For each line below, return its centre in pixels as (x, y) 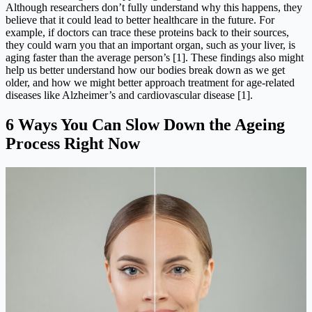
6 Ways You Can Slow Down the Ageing (145, 125)
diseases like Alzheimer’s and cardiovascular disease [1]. (129, 95)
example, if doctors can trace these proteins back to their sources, (147, 33)
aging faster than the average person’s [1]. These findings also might (155, 58)
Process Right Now (73, 144)
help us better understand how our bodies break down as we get (145, 70)
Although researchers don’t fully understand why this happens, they (154, 8)
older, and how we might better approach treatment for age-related (150, 83)
